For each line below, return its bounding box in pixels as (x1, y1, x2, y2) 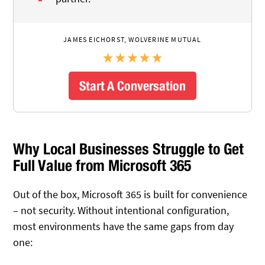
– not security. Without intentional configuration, (13, 203, 230, 217)
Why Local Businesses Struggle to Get (13, 140, 244, 159)
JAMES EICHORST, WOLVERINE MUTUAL (63, 34, 202, 44)
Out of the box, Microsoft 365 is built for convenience (13, 187, 248, 201)
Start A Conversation (79, 77, 186, 93)
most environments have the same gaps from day (13, 219, 234, 233)
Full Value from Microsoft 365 (13, 156, 192, 175)
